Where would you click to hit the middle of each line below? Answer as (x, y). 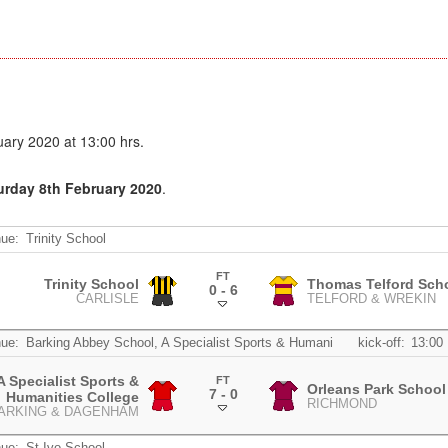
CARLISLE (108, 299)
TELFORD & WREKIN (371, 299)
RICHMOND (341, 403)
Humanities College (73, 396)
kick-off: (381, 343)
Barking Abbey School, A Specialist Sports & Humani (179, 343)
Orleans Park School (376, 388)
